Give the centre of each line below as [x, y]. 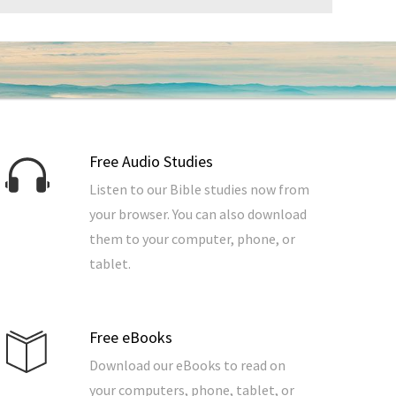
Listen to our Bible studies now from [199, 190]
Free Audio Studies [151, 162]
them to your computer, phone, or [192, 239]
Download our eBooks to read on [187, 366]
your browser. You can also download [198, 214]
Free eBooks [131, 338]
